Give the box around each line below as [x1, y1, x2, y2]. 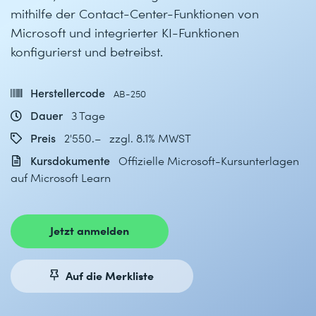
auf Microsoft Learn [11, 170, 111, 185]
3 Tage [71, 108, 105, 123]
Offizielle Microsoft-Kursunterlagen [119, 153, 299, 168]
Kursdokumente [28, 153, 113, 168]
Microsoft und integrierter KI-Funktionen [11, 23, 239, 41]
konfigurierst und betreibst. [11, 42, 163, 60]
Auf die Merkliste [66, 267, 154, 283]
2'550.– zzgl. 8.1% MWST [64, 130, 191, 145]
